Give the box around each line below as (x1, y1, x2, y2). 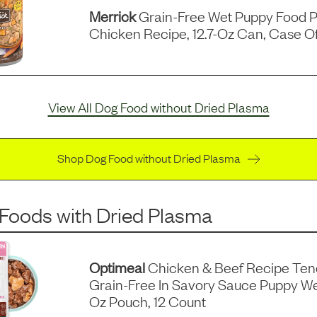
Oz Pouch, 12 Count (88, 292, 206, 311)
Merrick (88, 6, 136, 25)
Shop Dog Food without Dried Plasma (57, 150, 241, 166)
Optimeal (88, 258, 145, 277)
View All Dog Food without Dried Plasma (47, 98, 270, 116)
